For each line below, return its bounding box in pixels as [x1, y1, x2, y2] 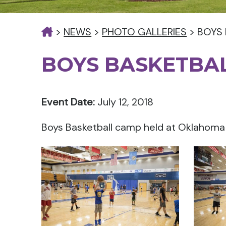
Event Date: [41, 95, 95, 108]
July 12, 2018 [95, 95, 154, 108]
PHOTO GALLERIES [102, 25, 187, 38]
